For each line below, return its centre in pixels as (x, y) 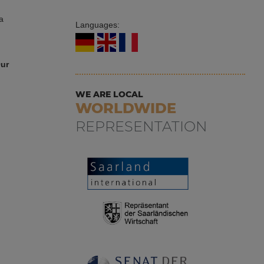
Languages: (98, 24)
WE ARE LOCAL (109, 94)
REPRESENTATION (141, 126)
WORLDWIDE (126, 108)
